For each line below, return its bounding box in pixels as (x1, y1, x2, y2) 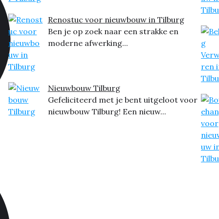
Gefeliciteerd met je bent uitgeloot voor (47, 95, 197, 105)
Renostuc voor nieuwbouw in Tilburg (47, 15, 184, 24)
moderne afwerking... (47, 38, 128, 48)
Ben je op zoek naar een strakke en (47, 26, 178, 36)
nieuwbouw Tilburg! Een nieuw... (47, 107, 166, 116)
